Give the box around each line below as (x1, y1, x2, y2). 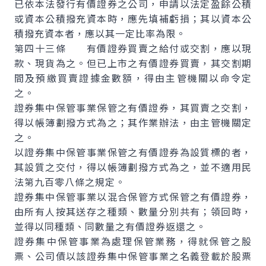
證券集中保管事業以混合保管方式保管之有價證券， (14, 189, 252, 204)
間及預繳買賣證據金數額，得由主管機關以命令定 (14, 71, 252, 85)
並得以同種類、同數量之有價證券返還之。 (14, 219, 206, 233)
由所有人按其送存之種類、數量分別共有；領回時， (14, 204, 252, 218)
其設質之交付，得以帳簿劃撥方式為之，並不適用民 (14, 160, 252, 174)
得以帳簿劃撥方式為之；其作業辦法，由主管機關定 (14, 115, 252, 129)
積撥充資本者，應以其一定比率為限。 (14, 26, 186, 40)
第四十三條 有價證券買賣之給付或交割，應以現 (14, 41, 252, 55)
